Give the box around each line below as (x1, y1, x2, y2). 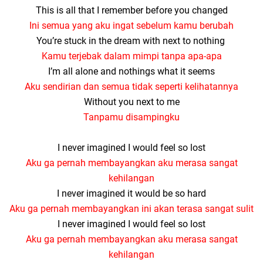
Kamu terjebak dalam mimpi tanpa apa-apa (41, 50, 222, 62)
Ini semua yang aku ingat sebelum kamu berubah (29, 20, 234, 31)
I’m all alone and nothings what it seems (48, 66, 215, 77)
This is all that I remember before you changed (35, 5, 228, 16)
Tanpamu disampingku (83, 112, 180, 123)
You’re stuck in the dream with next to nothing (36, 35, 225, 46)
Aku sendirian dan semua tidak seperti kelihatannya (25, 81, 238, 92)
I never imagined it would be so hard (57, 188, 206, 199)
